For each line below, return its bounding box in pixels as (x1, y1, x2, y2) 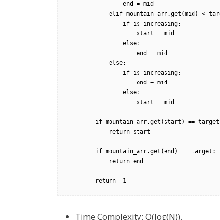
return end (68, 158, 109, 165)
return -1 (95, 177, 126, 184)
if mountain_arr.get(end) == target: (68, 148, 95, 155)
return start (68, 128, 109, 135)
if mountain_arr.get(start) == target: (68, 118, 95, 125)
